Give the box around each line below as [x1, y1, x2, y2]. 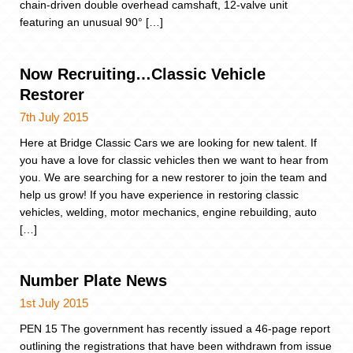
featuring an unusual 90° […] [20, 16, 163, 29]
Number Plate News [20, 272, 167, 290]
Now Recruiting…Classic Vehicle [20, 65, 266, 83]
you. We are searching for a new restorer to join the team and [20, 170, 327, 184]
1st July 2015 [20, 296, 88, 310]
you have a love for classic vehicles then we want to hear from [20, 153, 329, 166]
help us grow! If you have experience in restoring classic [20, 188, 299, 201]
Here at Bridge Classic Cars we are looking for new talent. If [20, 136, 317, 149]
